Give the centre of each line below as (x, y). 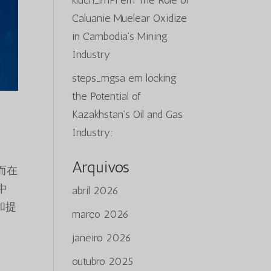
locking (162, 78)
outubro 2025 (103, 261)
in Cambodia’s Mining (120, 36)
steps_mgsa (99, 78)
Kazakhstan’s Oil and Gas (128, 114)
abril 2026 (96, 191)
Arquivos (101, 167)
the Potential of (107, 96)
